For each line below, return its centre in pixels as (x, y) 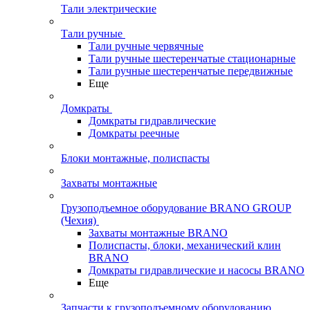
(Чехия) (79, 220)
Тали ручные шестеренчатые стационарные (192, 58)
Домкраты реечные (134, 133)
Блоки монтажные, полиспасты (135, 158)
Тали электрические (109, 9)
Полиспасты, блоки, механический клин (185, 245)
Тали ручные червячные (146, 46)
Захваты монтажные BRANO (158, 233)
